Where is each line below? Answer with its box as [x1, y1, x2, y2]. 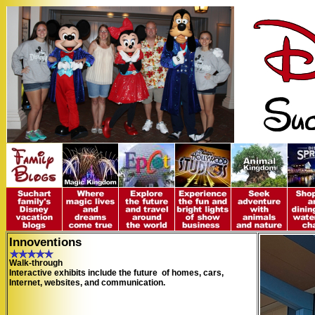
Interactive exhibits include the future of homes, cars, [9, 268, 224, 278]
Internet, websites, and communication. [9, 278, 174, 288]
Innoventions [9, 235, 82, 249]
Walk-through [9, 258, 63, 268]
